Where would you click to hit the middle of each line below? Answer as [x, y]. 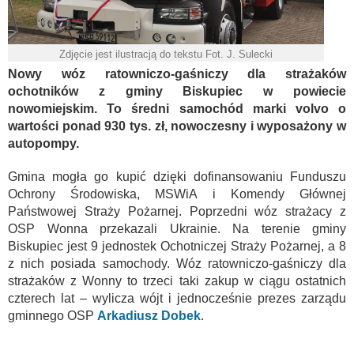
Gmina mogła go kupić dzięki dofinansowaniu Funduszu [177, 176]
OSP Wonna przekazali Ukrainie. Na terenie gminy [177, 228]
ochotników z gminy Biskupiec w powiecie [177, 91]
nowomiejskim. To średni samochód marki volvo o [177, 108]
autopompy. [43, 143]
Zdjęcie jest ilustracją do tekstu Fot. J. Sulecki [166, 54]
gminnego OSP [53, 315]
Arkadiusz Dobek [149, 315]
